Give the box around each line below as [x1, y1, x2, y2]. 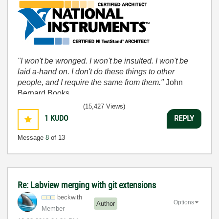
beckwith [57, 193, 82, 201]
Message [18, 133, 45, 141]
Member [42, 204, 65, 212]
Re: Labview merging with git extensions [18, 179, 156, 190]
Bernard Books [18, 88, 69, 97]
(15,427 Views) [83, 102, 125, 110]
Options [174, 199, 194, 206]
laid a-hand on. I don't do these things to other [18, 67, 175, 76]
